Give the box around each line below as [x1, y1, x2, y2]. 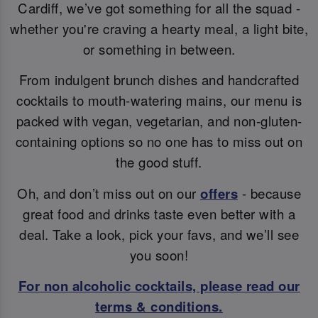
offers [200, 183, 238, 203]
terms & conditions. [95, 297, 223, 317]
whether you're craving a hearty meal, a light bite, [9, 18, 309, 38]
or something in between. [82, 39, 236, 58]
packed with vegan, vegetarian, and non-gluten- [16, 111, 302, 131]
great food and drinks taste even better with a [23, 204, 295, 223]
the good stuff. [116, 153, 202, 172]
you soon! [129, 245, 189, 264]
